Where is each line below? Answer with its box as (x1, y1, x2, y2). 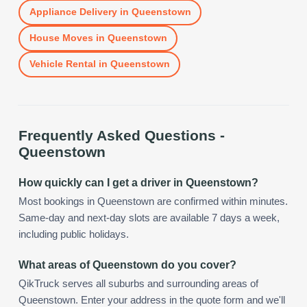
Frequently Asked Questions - (19, 127, 225, 143)
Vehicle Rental (29, 58, 96, 70)
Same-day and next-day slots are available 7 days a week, (19, 212, 280, 223)
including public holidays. (19, 228, 129, 240)
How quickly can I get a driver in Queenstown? (19, 176, 258, 188)
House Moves (29, 32, 93, 44)
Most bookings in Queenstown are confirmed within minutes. (19, 195, 288, 207)
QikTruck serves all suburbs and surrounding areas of (19, 278, 258, 289)
